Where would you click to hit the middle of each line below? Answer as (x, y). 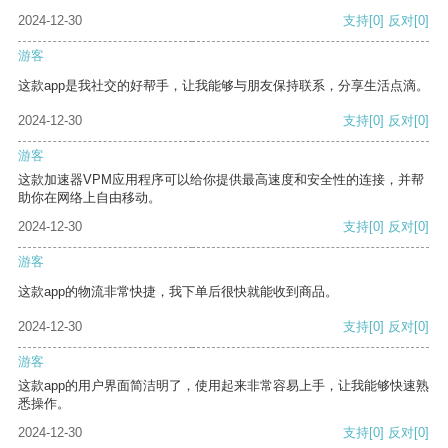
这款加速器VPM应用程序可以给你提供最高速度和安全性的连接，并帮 (221, 180)
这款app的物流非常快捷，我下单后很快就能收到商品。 (178, 292)
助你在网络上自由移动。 (89, 198)
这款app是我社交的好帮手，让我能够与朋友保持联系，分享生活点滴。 (223, 86)
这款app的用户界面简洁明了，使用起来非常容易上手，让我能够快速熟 (223, 386)
